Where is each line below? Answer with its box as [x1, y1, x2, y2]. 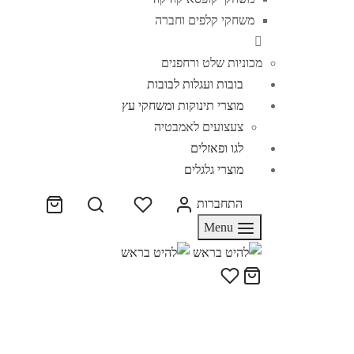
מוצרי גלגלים [184, 162, 243, 176]
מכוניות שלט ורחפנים [161, 55, 262, 70]
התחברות [197, 196, 243, 210]
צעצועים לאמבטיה [154, 119, 243, 134]
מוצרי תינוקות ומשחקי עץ [122, 98, 243, 112]
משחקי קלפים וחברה [155, 13, 254, 27]
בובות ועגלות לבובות [147, 77, 243, 91]
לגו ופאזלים [190, 141, 243, 155]
